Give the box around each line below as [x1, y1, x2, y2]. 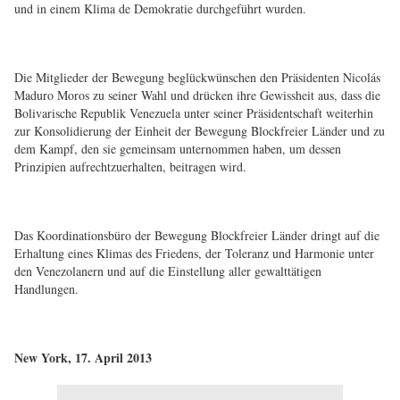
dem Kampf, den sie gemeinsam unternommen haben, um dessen [14, 140, 341, 157]
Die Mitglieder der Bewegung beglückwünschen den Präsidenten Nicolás [14, 69, 380, 86]
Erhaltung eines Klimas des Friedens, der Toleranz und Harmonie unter [14, 245, 374, 262]
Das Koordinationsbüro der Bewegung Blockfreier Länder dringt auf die [14, 227, 379, 244]
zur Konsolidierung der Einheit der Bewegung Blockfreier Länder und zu [14, 122, 385, 139]
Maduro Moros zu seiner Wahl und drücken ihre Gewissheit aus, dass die [14, 87, 380, 104]
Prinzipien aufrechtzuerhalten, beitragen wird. [14, 158, 246, 175]
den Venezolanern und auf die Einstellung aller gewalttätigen [14, 262, 321, 279]
